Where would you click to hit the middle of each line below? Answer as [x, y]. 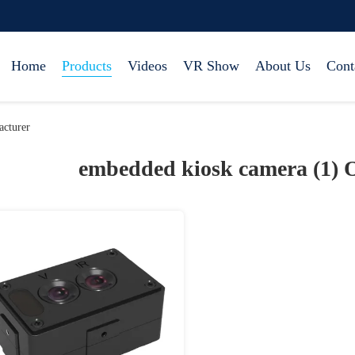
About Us [283, 66]
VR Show [211, 66]
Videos [147, 66]
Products [87, 66]
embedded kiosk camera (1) [211, 168]
